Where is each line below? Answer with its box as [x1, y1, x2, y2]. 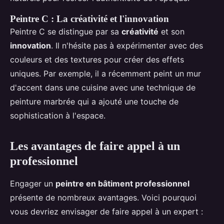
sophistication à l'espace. [10, 110, 105, 121]
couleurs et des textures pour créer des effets [10, 54, 184, 65]
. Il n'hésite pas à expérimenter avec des [51, 40, 203, 51]
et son [158, 26, 184, 37]
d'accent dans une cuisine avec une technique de [10, 82, 195, 93]
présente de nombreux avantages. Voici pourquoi [10, 192, 196, 203]
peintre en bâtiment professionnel [55, 178, 189, 189]
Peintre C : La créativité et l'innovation [10, 13, 169, 24]
